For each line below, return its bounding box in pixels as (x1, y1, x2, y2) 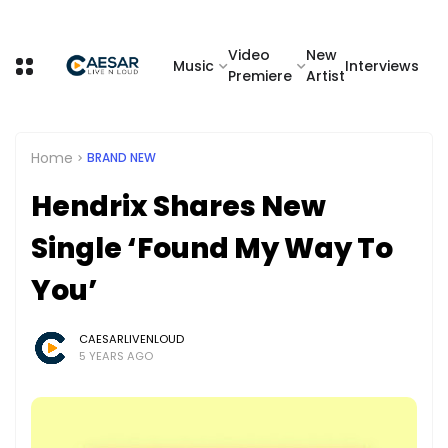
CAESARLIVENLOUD (79, 330, 184, 347)
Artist (306, 66, 345, 86)
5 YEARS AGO (79, 347, 153, 364)
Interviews (345, 55, 419, 76)
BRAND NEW (87, 150, 156, 166)
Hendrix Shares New (31, 186, 326, 226)
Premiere (228, 66, 292, 86)
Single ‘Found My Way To (31, 228, 393, 268)
